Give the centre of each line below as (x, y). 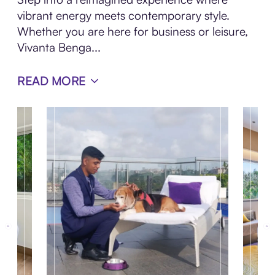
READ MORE (52, 81)
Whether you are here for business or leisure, (133, 32)
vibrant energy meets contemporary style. (123, 16)
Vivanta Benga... (59, 48)
